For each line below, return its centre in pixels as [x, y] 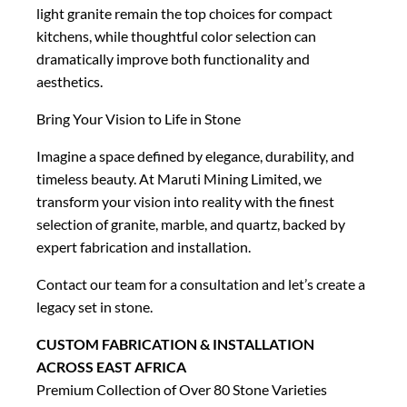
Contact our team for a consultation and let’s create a [201, 284]
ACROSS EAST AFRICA [111, 367]
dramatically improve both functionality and [173, 59]
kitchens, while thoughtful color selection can [176, 36]
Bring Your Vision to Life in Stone [139, 119]
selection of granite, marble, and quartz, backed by [191, 224]
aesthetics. [69, 82]
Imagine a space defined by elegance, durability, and [195, 156]
